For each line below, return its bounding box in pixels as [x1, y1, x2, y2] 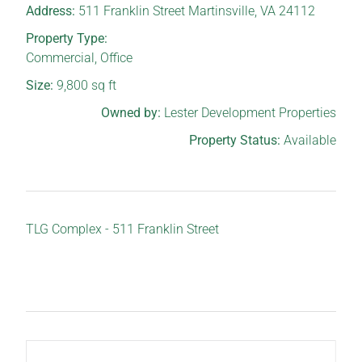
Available [283, 132, 336, 148]
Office [100, 49, 133, 65]
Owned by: [100, 104, 164, 120]
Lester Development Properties [163, 104, 336, 120]
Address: [26, 2, 79, 19]
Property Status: [188, 132, 284, 148]
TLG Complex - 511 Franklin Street [26, 221, 220, 237]
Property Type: [26, 30, 108, 46]
